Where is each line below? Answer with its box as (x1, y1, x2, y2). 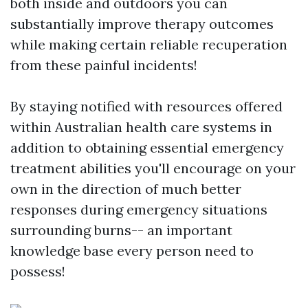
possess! (10, 263, 65, 280)
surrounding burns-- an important (10, 221, 232, 239)
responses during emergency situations (10, 201, 267, 219)
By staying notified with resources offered (10, 98, 283, 115)
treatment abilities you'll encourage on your (10, 159, 296, 177)
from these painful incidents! (10, 56, 197, 74)
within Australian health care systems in (10, 118, 272, 136)
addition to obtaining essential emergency (10, 139, 284, 157)
